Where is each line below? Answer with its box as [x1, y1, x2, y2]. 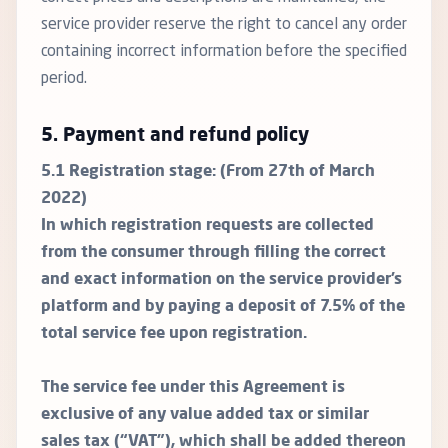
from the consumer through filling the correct [41, 245, 386, 262]
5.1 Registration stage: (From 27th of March [41, 164, 375, 181]
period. [41, 71, 87, 88]
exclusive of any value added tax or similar [41, 407, 369, 424]
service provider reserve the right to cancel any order [41, 17, 407, 34]
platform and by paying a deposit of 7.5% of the [41, 299, 405, 316]
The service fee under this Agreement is [41, 380, 345, 397]
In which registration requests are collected [41, 218, 374, 235]
